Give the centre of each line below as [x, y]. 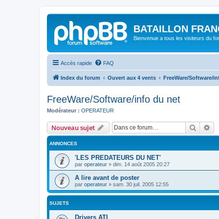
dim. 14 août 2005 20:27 [141, 164]
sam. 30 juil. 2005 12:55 [141, 184]
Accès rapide [76, 63]
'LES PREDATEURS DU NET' [118, 158]
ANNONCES [63, 143]
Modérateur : [63, 110]
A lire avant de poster [107, 178]
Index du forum [80, 77]
